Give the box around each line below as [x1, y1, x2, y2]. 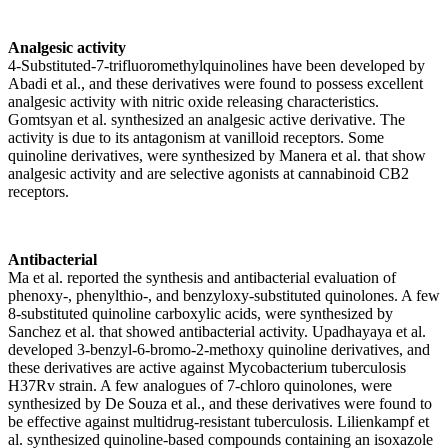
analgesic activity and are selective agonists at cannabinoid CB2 [8, 164, 409, 182]
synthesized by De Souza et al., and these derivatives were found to [8, 394, 432, 412]
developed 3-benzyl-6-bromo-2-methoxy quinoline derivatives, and [8, 340, 430, 358]
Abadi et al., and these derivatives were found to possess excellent [8, 74, 423, 92]
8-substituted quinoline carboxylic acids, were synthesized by [8, 304, 393, 322]
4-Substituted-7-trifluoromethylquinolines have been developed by [8, 56, 425, 74]
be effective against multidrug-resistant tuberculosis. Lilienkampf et [8, 412, 429, 430]
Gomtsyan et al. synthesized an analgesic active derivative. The [8, 110, 405, 128]
